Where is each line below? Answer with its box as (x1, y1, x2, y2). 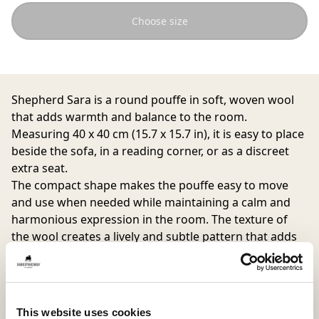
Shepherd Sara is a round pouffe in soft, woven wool (11, 92, 294, 108)
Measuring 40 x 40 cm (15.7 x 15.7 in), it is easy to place (11, 126, 304, 142)
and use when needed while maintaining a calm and (11, 194, 291, 210)
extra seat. (11, 160, 68, 176)
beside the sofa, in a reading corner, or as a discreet (11, 143, 289, 159)
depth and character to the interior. (11, 246, 201, 261)
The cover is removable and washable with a (11, 280, 249, 296)
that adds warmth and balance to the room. (11, 109, 247, 125)
